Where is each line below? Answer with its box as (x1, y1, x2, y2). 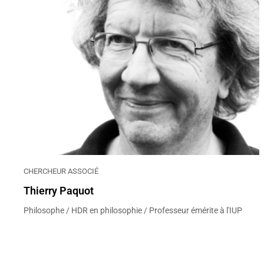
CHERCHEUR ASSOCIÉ (24, 167, 98, 176)
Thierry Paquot (24, 184, 94, 197)
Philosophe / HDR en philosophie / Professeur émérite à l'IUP (24, 206, 242, 216)
